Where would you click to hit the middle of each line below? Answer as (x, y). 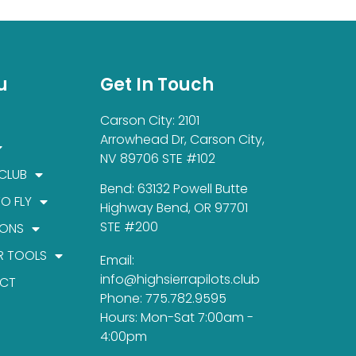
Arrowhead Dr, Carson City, (182, 139)
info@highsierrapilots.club (180, 280)
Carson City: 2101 (149, 120)
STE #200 (129, 227)
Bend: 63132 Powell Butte (174, 189)
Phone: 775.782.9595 (163, 299)
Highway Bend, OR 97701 (174, 208)
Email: (117, 261)
